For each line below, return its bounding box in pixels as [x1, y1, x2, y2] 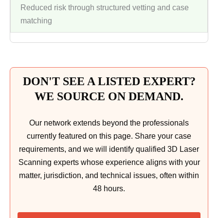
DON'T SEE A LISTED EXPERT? [22, 75, 196, 88]
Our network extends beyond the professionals [29, 119, 189, 127]
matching [20, 17, 52, 25]
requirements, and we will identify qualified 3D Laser [19, 145, 199, 154]
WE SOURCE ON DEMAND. [35, 90, 183, 103]
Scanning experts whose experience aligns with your [18, 158, 200, 167]
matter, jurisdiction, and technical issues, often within [19, 171, 199, 180]
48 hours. [93, 184, 125, 193]
